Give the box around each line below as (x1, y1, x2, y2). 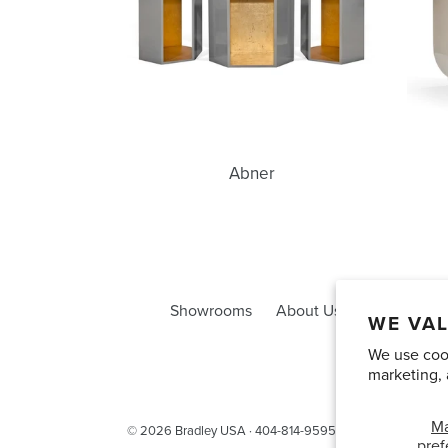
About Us (276, 300, 341, 321)
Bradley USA (175, 422, 246, 439)
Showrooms (170, 300, 252, 321)
